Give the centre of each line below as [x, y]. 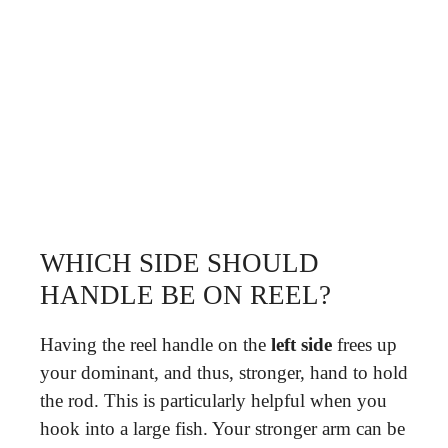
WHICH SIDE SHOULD [179, 263]
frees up [364, 344]
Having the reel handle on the [155, 344]
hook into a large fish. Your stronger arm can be [222, 428]
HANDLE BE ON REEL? [185, 295]
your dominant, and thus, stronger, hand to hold [224, 372]
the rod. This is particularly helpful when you [213, 400]
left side [301, 344]
